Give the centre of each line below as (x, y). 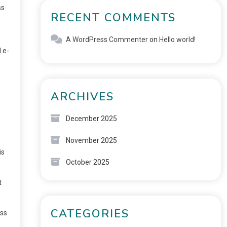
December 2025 (91, 119)
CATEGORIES (90, 214)
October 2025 (87, 162)
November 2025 (91, 140)
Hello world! (177, 40)
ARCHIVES (82, 97)
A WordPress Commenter (107, 40)
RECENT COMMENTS (113, 18)
